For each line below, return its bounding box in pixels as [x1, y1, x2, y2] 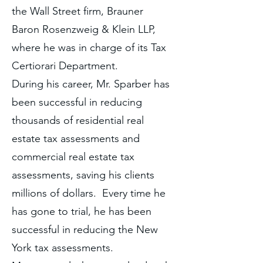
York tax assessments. [12, 241, 113, 254]
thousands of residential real [12, 114, 144, 127]
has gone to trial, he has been [12, 205, 151, 218]
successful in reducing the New [12, 223, 158, 236]
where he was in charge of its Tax [12, 41, 166, 54]
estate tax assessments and [12, 132, 140, 145]
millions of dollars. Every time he [12, 187, 166, 200]
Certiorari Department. [12, 59, 118, 72]
